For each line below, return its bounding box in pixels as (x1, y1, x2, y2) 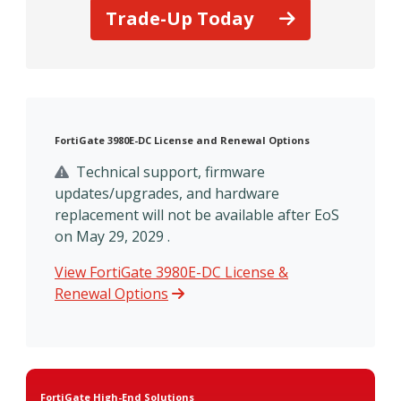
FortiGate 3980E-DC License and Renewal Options (55, 132, 310, 147)
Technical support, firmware (73, 161, 265, 182)
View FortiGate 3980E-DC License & (55, 261, 288, 282)
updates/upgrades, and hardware (55, 183, 279, 203)
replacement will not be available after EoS (55, 204, 339, 225)
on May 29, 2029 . (55, 226, 170, 246)
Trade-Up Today (106, 5, 258, 30)
